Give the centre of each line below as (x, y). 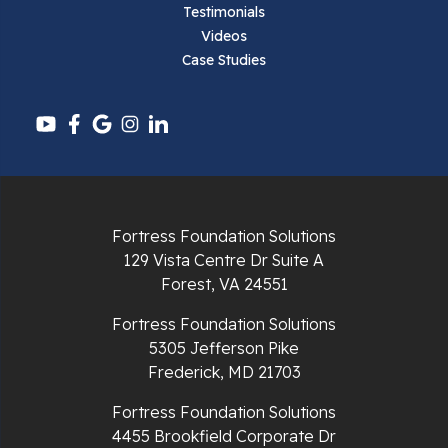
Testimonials (224, 12)
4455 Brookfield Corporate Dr (224, 436)
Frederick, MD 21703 (224, 372)
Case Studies (224, 60)
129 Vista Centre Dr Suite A (224, 260)
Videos (224, 36)
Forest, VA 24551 (224, 284)
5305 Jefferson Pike (224, 348)
